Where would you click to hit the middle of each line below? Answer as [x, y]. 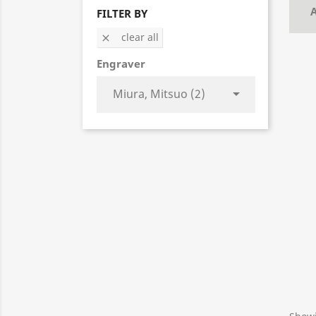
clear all [140, 37]
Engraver [121, 63]
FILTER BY [122, 13]
